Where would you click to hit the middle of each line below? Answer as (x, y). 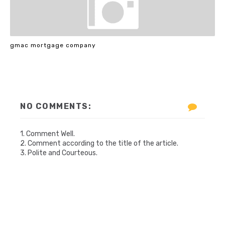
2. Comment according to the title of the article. (99, 143)
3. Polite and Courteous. (59, 153)
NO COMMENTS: (56, 106)
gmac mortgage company (53, 45)
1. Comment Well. (47, 134)
